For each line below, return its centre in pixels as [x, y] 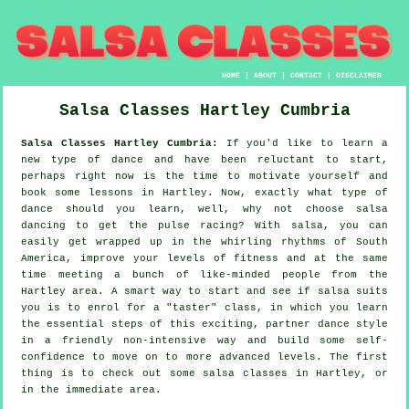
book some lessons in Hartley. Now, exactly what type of [204, 193]
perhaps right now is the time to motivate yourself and [204, 177]
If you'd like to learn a [303, 144]
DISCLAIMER [359, 76]
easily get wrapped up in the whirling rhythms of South [204, 242]
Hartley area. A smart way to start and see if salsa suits [204, 292]
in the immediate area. [91, 390]
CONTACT [307, 76]
